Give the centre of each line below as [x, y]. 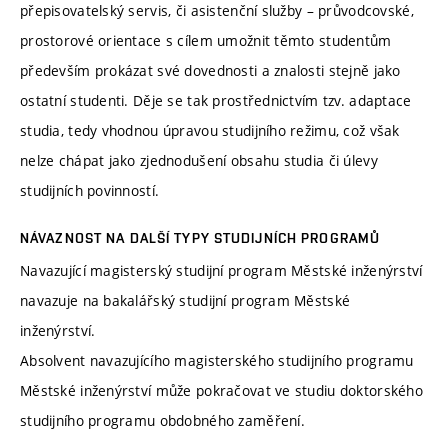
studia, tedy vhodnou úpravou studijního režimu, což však [210, 131]
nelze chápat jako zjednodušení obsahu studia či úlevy [199, 161]
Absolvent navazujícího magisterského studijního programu [217, 361]
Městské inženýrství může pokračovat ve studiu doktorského [221, 391]
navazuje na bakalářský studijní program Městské [185, 301]
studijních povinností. [90, 191]
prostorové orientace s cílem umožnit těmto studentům [206, 41]
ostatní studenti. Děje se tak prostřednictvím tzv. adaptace [216, 101]
